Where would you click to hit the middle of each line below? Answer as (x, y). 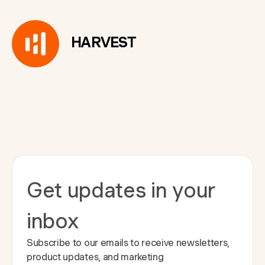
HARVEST (104, 42)
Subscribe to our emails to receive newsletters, (128, 243)
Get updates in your (121, 190)
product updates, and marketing (95, 257)
